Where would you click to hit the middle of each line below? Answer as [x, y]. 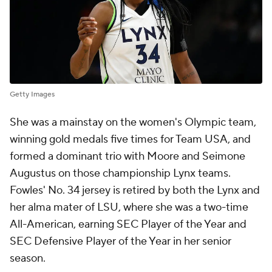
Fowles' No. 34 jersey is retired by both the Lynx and [135, 191]
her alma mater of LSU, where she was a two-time [129, 208]
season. [28, 259]
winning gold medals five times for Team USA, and [130, 140]
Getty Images [32, 95]
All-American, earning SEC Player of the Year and [128, 225]
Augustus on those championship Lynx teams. [120, 174]
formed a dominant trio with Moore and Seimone [127, 157]
